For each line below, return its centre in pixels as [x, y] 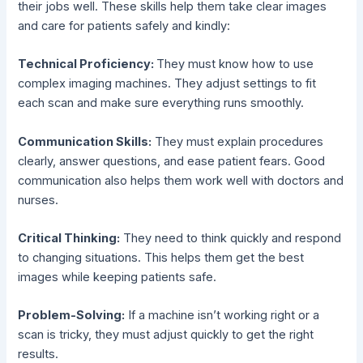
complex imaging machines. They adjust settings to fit [167, 84]
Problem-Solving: [72, 316]
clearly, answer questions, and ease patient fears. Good [172, 161]
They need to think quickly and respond [231, 239]
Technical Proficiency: [88, 64]
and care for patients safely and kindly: [124, 26]
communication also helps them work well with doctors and [181, 180]
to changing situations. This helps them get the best [161, 258]
